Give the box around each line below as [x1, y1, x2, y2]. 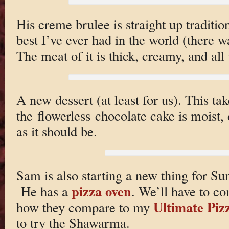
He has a [16, 181, 72, 200]
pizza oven [71, 180, 131, 201]
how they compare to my [16, 197, 153, 216]
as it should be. [16, 122, 97, 140]
